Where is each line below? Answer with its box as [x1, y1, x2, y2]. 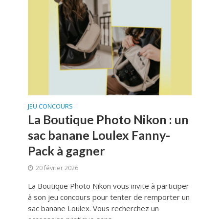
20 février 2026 [35, 163, 78, 172]
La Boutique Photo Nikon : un [27, 111, 189, 127]
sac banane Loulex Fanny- [27, 127, 170, 142]
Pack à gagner [27, 143, 105, 158]
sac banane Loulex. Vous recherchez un [27, 203, 159, 213]
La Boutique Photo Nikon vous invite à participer [27, 180, 189, 191]
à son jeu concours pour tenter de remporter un [27, 192, 190, 202]
